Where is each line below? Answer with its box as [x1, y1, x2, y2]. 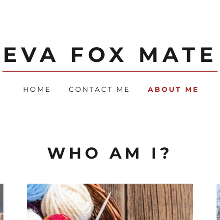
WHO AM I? [47, 143, 173, 163]
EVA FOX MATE [3, 42, 218, 67]
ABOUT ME [147, 84, 199, 94]
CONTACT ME [69, 84, 130, 94]
